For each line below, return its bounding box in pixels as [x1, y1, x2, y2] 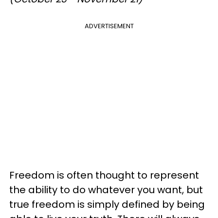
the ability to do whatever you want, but [9, 183, 203, 197]
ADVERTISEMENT [84, 21, 134, 31]
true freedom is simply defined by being [9, 198, 205, 211]
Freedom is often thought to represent [9, 168, 199, 182]
